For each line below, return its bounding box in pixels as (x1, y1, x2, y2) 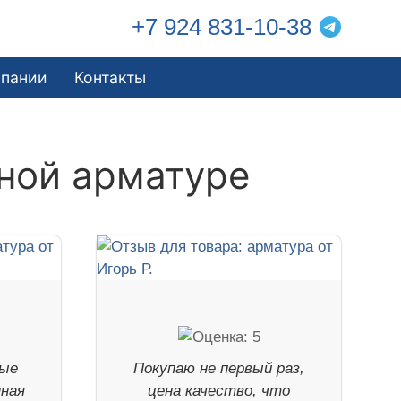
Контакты (74, 67, 147, 87)
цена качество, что (148, 381, 291, 399)
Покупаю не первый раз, (133, 359, 305, 377)
